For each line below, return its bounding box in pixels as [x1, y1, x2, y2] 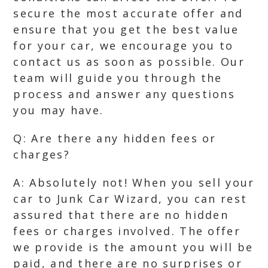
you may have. [13, 103, 104, 117]
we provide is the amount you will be [13, 240, 254, 254]
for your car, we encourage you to [13, 38, 234, 53]
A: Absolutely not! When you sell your [13, 175, 255, 190]
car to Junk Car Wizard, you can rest [13, 191, 248, 206]
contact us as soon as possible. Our [13, 54, 245, 69]
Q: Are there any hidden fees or [13, 131, 217, 145]
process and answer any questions [13, 87, 236, 101]
